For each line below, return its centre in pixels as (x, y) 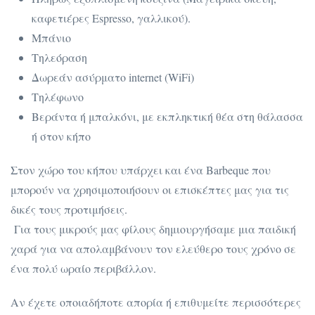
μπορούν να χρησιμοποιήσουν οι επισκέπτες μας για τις (150, 189)
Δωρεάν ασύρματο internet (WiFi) (113, 77)
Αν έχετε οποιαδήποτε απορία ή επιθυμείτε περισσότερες (156, 302)
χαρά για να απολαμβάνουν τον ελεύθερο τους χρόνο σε (153, 248)
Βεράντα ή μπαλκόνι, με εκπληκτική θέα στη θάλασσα (167, 116)
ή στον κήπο (61, 136)
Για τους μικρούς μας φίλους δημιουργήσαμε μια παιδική (153, 229)
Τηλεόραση (59, 57)
